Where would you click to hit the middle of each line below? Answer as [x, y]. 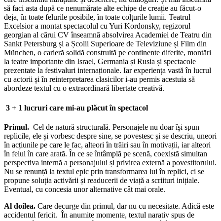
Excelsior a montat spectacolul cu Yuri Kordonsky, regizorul [97, 26]
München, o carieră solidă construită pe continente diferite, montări [108, 53]
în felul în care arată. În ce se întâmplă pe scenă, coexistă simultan [106, 153]
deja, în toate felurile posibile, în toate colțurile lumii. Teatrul [97, 17]
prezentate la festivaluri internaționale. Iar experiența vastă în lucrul [108, 71]
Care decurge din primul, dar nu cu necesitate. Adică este [126, 206]
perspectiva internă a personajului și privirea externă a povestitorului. [110, 162]
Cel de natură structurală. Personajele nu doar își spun [114, 127]
